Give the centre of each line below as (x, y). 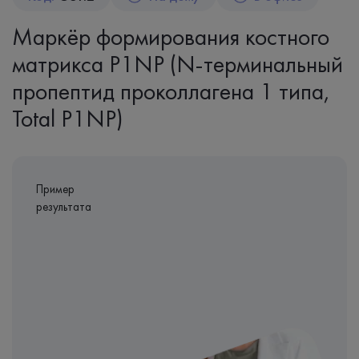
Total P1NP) (68, 119)
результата (64, 207)
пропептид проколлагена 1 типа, (171, 91)
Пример (55, 189)
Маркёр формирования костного (171, 37)
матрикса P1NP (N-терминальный (177, 64)
